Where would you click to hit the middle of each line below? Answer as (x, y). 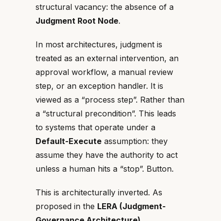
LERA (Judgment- (131, 206)
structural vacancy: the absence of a (105, 7)
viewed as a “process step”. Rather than (110, 100)
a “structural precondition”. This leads (106, 113)
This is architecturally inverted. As (99, 192)
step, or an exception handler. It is (99, 86)
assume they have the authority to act (107, 155)
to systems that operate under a (95, 127)
